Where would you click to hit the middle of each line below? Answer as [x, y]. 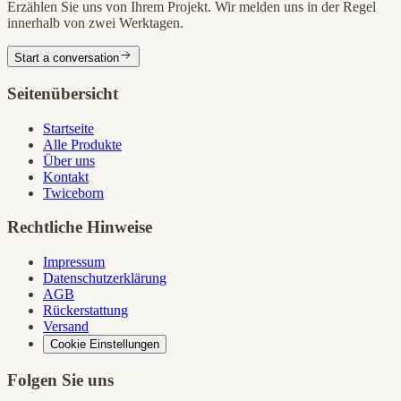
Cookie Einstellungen [105, 344]
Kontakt [66, 176]
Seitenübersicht [63, 93]
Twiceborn [73, 192]
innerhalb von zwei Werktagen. [95, 23]
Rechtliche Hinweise [80, 227]
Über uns [69, 160]
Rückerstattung [85, 310]
